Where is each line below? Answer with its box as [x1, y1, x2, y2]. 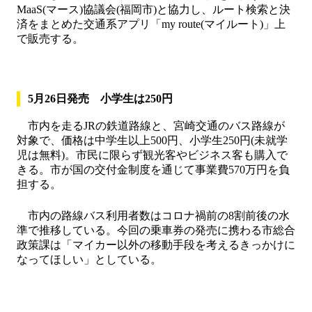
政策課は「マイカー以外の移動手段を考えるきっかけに [17, 239, 295, 251]
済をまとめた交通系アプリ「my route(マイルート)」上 [17, 18, 286, 30]
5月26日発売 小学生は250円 [28, 93, 173, 104]
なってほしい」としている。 [17, 253, 162, 265]
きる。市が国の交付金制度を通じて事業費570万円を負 [17, 164, 290, 175]
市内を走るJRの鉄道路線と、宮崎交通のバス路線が [17, 120, 285, 132]
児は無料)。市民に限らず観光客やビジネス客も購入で [17, 149, 288, 161]
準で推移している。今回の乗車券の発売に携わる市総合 [17, 224, 295, 236]
